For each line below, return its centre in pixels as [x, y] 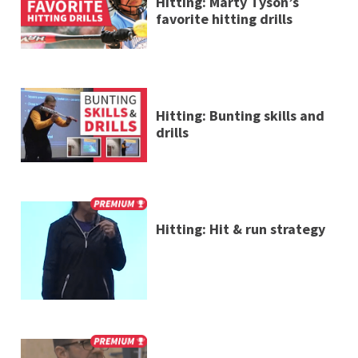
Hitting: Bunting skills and [240, 115]
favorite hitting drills [224, 18]
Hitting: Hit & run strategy [240, 229]
